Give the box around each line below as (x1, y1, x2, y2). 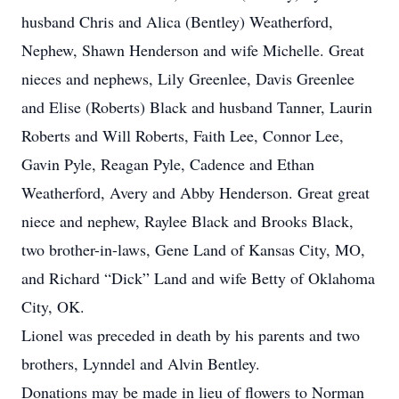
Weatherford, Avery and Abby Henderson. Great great (21, 182, 370, 203)
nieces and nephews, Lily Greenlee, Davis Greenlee (21, 68, 354, 89)
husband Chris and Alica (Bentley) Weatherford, (21, 11, 333, 32)
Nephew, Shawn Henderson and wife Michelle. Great (21, 39, 364, 61)
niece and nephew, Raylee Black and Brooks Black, (21, 210, 354, 232)
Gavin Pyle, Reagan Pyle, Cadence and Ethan (21, 153, 314, 175)
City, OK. (21, 296, 85, 317)
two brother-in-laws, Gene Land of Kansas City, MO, (21, 239, 365, 260)
